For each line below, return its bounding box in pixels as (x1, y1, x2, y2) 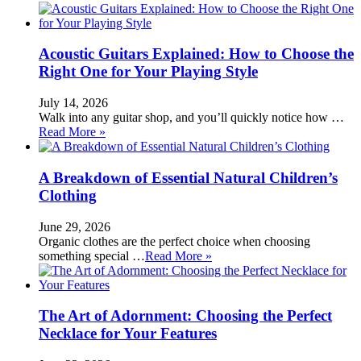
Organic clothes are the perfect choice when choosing (39, 234, 310, 248)
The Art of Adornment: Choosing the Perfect (39, 307, 332, 325)
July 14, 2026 (39, 96, 108, 110)
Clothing (39, 186, 97, 204)
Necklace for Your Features (39, 325, 217, 342)
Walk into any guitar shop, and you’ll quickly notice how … (39, 110, 344, 125)
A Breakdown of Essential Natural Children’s (39, 168, 338, 186)
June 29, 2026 (39, 219, 110, 234)
